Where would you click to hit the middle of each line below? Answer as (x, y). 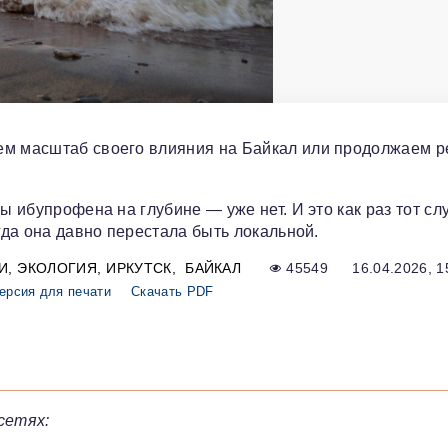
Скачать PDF (172, 292)
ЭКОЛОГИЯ (57, 268)
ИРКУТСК (139, 268)
